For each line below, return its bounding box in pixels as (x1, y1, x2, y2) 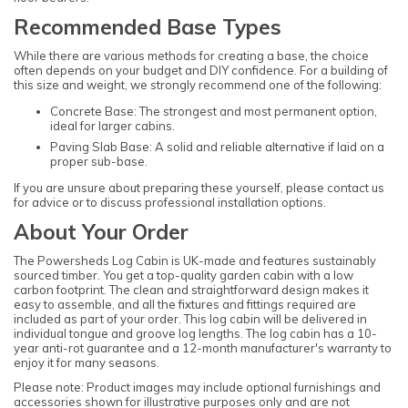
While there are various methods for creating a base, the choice (14, 48, 369, 64)
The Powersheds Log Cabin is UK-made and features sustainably (14, 253, 376, 269)
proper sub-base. (50, 153, 148, 168)
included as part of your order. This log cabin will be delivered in (14, 311, 367, 327)
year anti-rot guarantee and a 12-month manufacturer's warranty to (14, 341, 392, 356)
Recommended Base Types (14, 14, 281, 41)
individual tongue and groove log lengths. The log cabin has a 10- (14, 326, 377, 342)
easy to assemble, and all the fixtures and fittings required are (14, 297, 356, 312)
